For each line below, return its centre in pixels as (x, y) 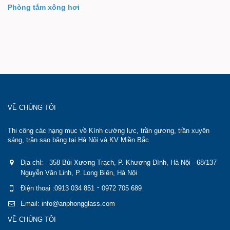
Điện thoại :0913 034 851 (57, 188)
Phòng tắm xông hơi (44, 7)
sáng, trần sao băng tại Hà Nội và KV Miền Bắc (78, 140)
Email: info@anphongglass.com (68, 204)
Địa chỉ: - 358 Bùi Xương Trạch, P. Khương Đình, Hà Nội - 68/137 (119, 162)
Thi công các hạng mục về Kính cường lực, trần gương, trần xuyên (109, 131)
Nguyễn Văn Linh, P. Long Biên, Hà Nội (79, 173)
